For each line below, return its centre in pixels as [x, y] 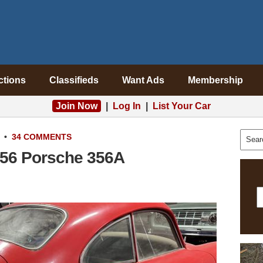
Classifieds [74, 80]
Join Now [77, 106]
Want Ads [143, 80]
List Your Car [182, 106]
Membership [215, 80]
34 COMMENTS [42, 137]
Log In [127, 106]
